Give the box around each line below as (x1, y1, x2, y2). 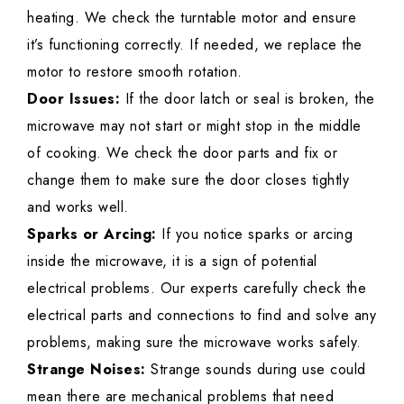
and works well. (27, 197, 129, 218)
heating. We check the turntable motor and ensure (27, 7, 356, 29)
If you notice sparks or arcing (156, 224, 353, 245)
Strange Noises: (27, 359, 146, 381)
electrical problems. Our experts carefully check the (27, 278, 366, 299)
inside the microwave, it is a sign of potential (27, 251, 317, 272)
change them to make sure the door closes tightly (27, 170, 349, 191)
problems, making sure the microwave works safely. (27, 332, 362, 353)
